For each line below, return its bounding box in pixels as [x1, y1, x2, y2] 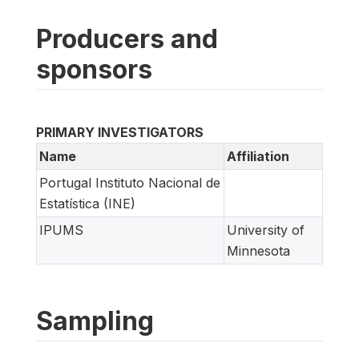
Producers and [36, 22, 218, 54]
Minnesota [227, 242, 290, 259]
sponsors [36, 53, 152, 85]
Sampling [36, 305, 154, 337]
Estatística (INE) [39, 195, 135, 212]
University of [227, 221, 305, 238]
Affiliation [227, 147, 289, 164]
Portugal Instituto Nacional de [39, 174, 220, 191]
